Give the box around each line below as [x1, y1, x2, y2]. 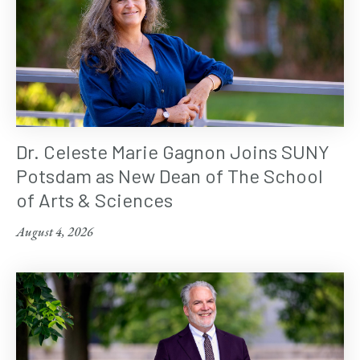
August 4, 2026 [16, 223, 93, 241]
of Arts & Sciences [16, 188, 173, 212]
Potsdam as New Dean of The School [16, 164, 323, 188]
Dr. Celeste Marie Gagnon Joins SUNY [16, 140, 329, 164]
